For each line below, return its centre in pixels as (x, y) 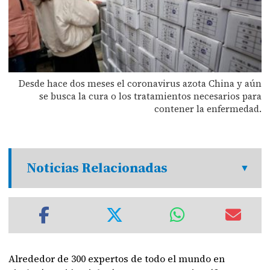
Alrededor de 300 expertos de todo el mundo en (117, 258)
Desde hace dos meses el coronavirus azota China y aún (140, 83)
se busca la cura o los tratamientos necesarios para (150, 96)
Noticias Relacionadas (97, 168)
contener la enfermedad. (208, 108)
